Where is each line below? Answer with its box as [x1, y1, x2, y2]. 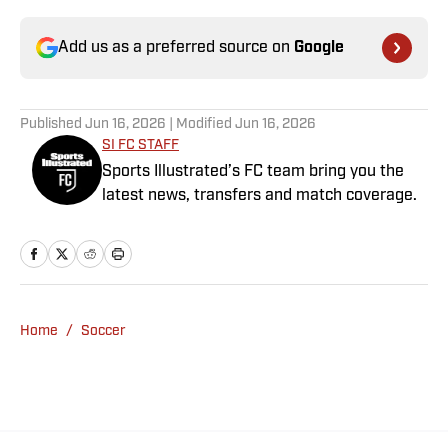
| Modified [166, 117, 235, 133]
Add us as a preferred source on [58, 40, 294, 57]
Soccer [81, 324, 126, 340]
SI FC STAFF [102, 138, 179, 154]
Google [294, 40, 344, 57]
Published [20, 117, 85, 133]
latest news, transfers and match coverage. [102, 188, 417, 205]
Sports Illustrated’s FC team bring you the [102, 164, 404, 181]
